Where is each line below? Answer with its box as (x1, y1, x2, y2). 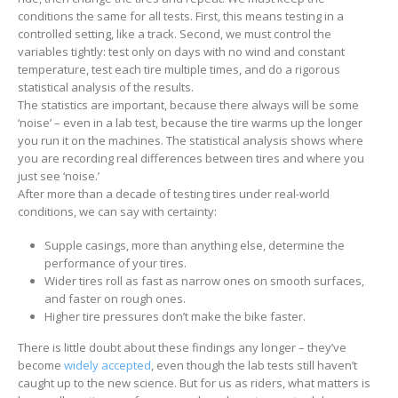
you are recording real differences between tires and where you (18, 149, 364, 166)
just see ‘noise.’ (18, 167, 99, 184)
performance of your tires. (44, 255, 187, 272)
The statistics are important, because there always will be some (18, 96, 359, 113)
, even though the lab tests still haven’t (151, 357, 357, 374)
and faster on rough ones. (44, 291, 186, 307)
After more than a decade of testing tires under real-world (18, 185, 330, 202)
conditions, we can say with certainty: (18, 203, 217, 219)
